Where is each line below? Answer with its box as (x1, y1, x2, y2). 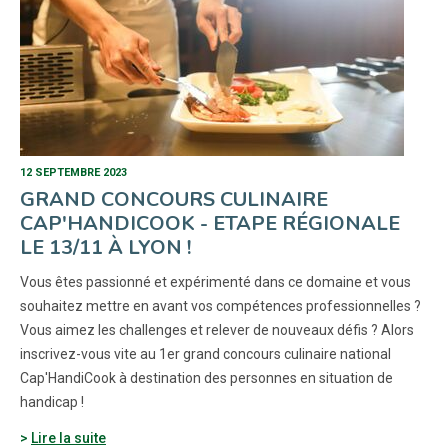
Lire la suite (31, 430, 106, 446)
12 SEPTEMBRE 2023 (20, 166, 127, 179)
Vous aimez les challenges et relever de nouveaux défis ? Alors (20, 322, 414, 338)
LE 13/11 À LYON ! (20, 234, 191, 261)
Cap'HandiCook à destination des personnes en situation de (20, 370, 393, 386)
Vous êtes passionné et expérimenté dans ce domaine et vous (20, 274, 411, 290)
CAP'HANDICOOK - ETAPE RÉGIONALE (20, 210, 400, 237)
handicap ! (20, 394, 84, 410)
